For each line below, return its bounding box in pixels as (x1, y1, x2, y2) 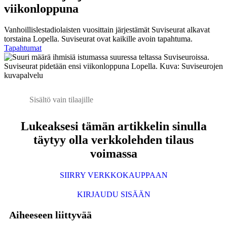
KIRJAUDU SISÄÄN (77, 190, 150, 199)
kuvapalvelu (4, 71, 43, 80)
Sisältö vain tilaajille (29, 95, 93, 104)
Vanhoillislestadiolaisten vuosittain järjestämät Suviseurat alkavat (4, 25, 210, 34)
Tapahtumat (4, 44, 42, 53)
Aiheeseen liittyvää (9, 209, 92, 221)
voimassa (90, 147, 137, 161)
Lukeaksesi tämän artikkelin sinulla (20, 120, 207, 133)
